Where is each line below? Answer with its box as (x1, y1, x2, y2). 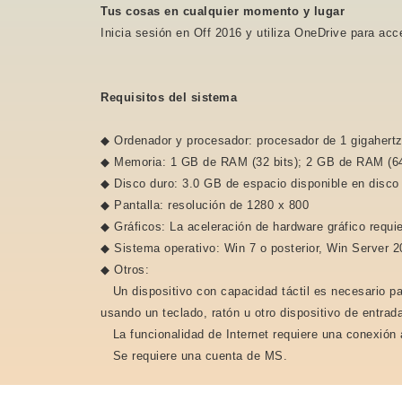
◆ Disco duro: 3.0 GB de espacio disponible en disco (100, 177, 399, 190)
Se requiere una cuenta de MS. (100, 349, 287, 363)
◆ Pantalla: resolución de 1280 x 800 (100, 198, 309, 212)
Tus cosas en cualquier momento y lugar (100, 4, 345, 18)
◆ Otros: (100, 263, 149, 276)
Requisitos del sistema (100, 91, 237, 104)
